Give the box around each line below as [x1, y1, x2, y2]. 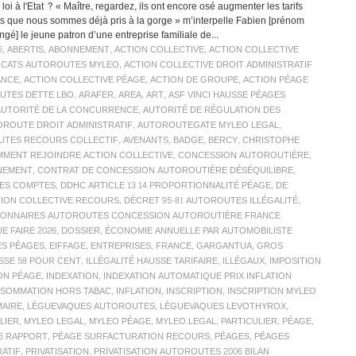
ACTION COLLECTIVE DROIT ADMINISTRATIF [124, 57, 312, 73]
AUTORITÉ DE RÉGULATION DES [143, 103, 281, 118]
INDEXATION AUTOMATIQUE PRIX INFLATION [103, 269, 292, 284]
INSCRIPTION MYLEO [227, 284, 316, 300]
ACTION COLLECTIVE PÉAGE [24, 72, 145, 88]
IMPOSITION [269, 253, 321, 269]
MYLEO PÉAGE [89, 314, 151, 330]
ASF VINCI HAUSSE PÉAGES [168, 87, 285, 103]
